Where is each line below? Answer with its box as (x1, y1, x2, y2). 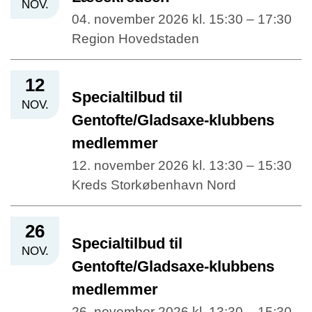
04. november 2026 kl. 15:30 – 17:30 (72, 11, 292, 26)
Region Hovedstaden (72, 31, 199, 46)
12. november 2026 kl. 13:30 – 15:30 (72, 157, 292, 173)
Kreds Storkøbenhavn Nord (72, 177, 236, 192)
